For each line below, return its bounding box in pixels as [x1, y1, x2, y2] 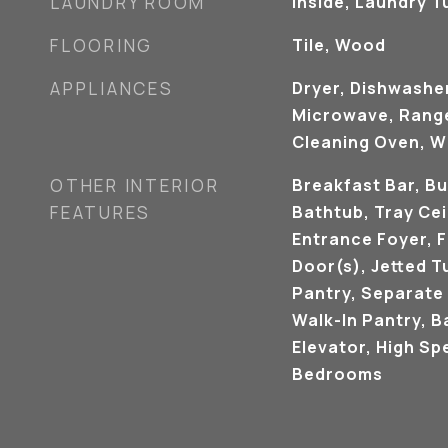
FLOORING [50, 34, 153, 57]
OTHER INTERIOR [50, 174, 220, 197]
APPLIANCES [50, 77, 174, 100]
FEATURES [50, 201, 151, 224]
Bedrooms [291, 363, 383, 385]
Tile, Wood [291, 34, 386, 56]
